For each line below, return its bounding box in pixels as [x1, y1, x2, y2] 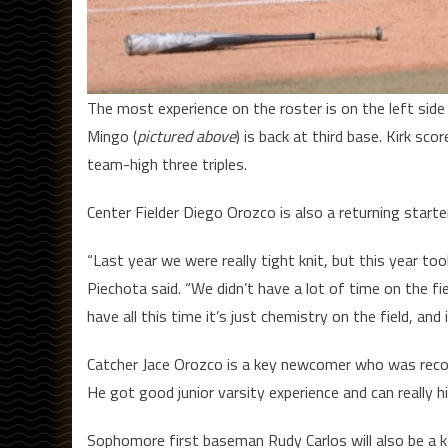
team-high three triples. [87, 152, 247, 177]
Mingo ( [87, 124, 137, 149]
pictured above [137, 124, 236, 149]
